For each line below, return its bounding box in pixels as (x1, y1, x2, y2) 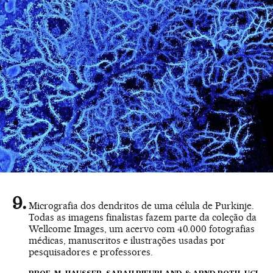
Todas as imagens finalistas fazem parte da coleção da (29, 211, 257, 224)
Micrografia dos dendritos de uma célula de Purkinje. (29, 200, 254, 212)
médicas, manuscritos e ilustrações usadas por (29, 235, 225, 247)
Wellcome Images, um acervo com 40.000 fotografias (29, 223, 255, 235)
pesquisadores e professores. (29, 246, 153, 258)
